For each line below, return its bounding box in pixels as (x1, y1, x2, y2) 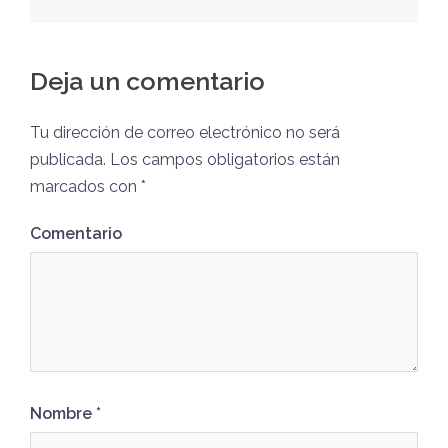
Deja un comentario (30, 66, 265, 96)
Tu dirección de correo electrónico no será (30, 123, 340, 142)
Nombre (30, 404, 96, 423)
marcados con (30, 177, 141, 196)
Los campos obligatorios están (106, 150, 340, 169)
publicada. (30, 150, 106, 169)
